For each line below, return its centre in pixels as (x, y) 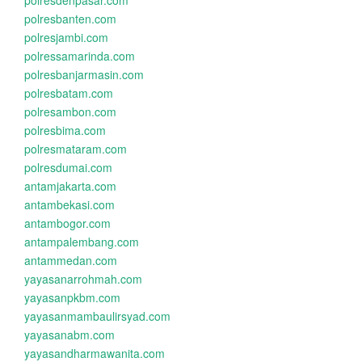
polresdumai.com (68, 167)
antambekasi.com (69, 204)
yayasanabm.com (69, 335)
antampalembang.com (82, 242)
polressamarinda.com (80, 56)
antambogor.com (67, 223)
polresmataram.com (76, 149)
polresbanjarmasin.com (84, 74)
